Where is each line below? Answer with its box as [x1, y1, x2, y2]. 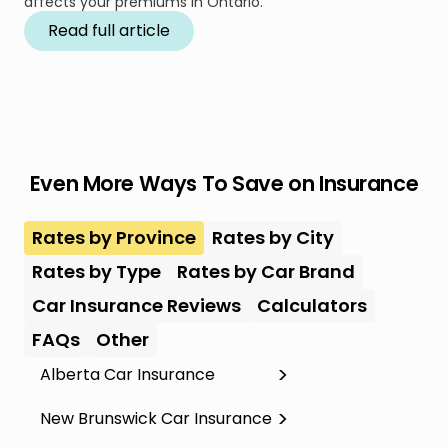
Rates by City [212, 225, 334, 250]
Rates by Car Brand [177, 259, 355, 284]
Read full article [48, 19, 170, 42]
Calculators [257, 293, 367, 318]
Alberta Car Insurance [40, 363, 215, 386]
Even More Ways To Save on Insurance [29, 169, 419, 198]
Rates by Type [32, 259, 161, 284]
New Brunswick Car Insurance [40, 407, 272, 430]
